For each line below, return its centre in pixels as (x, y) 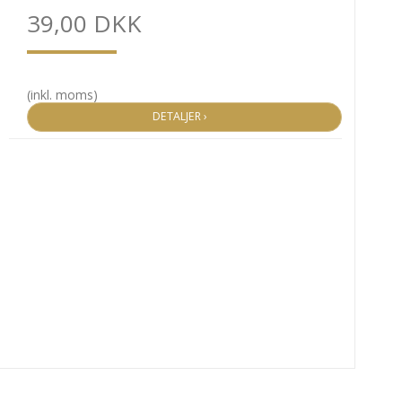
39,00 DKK (84, 24)
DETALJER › (184, 117)
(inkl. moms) (62, 95)
